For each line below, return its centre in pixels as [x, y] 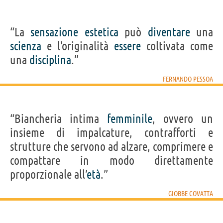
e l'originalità [78, 46]
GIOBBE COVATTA [191, 193]
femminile [130, 118]
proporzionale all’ [49, 174]
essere [127, 46]
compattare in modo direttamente [111, 160]
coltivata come [177, 46]
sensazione [55, 32]
